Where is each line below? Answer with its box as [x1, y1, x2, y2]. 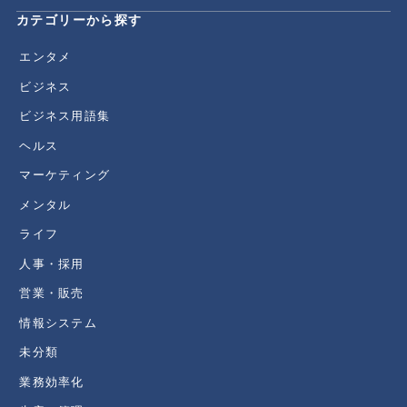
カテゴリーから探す [16, 13, 143, 27]
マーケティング [19, 168, 111, 182]
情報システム [19, 315, 98, 330]
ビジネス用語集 [19, 109, 111, 123]
